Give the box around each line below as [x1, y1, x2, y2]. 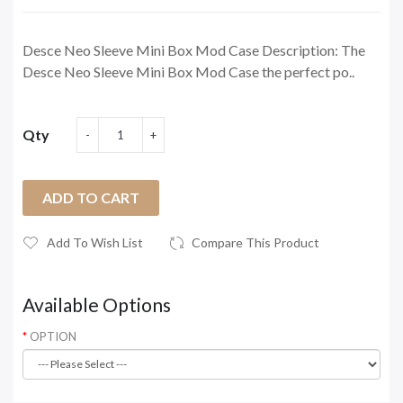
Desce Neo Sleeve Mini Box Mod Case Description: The [22, 40, 365, 58]
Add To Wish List [47, 234, 143, 250]
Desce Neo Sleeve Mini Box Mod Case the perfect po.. [22, 62, 354, 80]
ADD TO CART [42, 188, 139, 206]
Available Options [22, 292, 171, 316]
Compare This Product [192, 234, 319, 250]
